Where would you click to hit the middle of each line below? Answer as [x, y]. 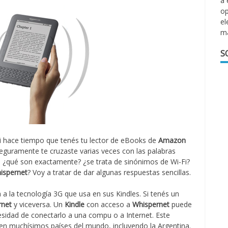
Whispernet [151, 204]
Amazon [172, 140]
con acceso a [109, 204]
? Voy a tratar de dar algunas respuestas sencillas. [109, 172]
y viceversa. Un [38, 204]
